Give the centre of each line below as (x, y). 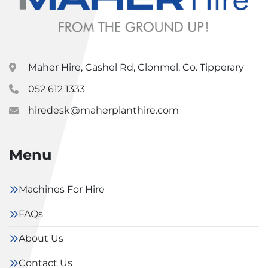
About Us (41, 238)
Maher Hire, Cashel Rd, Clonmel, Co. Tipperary (136, 67)
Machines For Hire (62, 189)
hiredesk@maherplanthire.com (103, 110)
